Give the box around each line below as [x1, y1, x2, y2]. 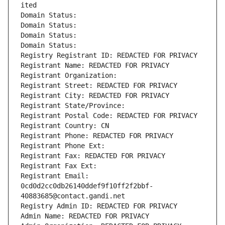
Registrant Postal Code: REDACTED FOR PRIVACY [21, 111, 197, 120]
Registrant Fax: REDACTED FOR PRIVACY [21, 152, 165, 160]
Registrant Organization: [21, 71, 121, 80]
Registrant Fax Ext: [21, 162, 97, 170]
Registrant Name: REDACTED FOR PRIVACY [21, 61, 169, 70]
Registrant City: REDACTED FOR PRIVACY [21, 91, 169, 100]
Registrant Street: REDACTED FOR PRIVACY [21, 81, 177, 90]
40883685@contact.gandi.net [21, 192, 125, 200]
